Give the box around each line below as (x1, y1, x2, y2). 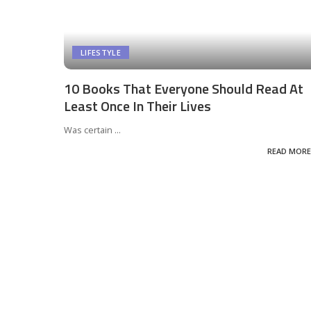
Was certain (64, 123, 115, 136)
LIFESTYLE (81, 47, 121, 58)
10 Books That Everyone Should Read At (64, 77, 303, 99)
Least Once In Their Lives (64, 94, 211, 117)
